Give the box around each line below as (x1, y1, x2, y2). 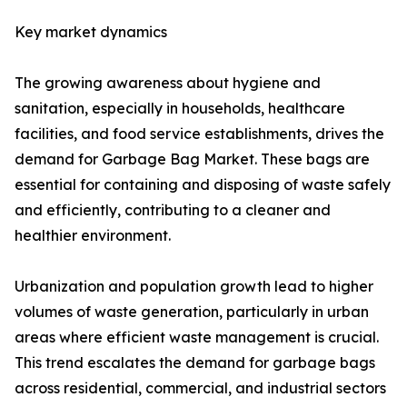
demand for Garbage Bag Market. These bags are (15, 150, 370, 169)
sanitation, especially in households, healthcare (15, 99, 345, 118)
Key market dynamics (15, 23, 167, 42)
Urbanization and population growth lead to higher (15, 277, 373, 296)
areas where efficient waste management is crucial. (15, 328, 379, 347)
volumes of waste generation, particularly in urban (15, 303, 369, 322)
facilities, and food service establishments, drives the (15, 124, 384, 144)
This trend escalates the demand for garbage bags (15, 353, 375, 372)
